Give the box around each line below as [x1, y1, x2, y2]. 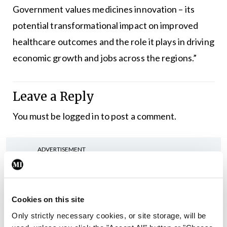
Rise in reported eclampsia [75, 212, 211, 225]
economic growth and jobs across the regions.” [12, 52, 197, 64]
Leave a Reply [12, 89, 94, 104]
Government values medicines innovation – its [12, 4, 195, 15]
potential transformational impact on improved [12, 20, 199, 31]
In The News [75, 202, 112, 211]
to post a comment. [99, 110, 177, 122]
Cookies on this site [12, 195, 84, 204]
